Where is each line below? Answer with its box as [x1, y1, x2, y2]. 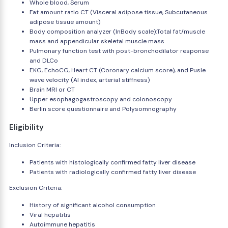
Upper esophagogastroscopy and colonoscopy [30, 95, 172, 103]
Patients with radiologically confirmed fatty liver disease [30, 168, 196, 176]
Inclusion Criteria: [9, 141, 61, 149]
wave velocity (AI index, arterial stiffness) [30, 76, 150, 84]
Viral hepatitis [30, 211, 71, 219]
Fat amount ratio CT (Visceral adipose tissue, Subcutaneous [30, 8, 208, 16]
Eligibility [9, 122, 44, 132]
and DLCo [30, 56, 58, 65]
